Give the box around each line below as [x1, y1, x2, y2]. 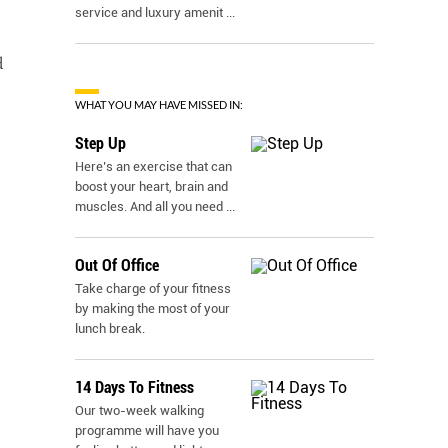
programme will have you [75, 423, 219, 438]
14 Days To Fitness [75, 378, 194, 397]
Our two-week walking [75, 403, 204, 418]
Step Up [75, 134, 126, 153]
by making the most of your [75, 301, 230, 316]
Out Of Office [75, 256, 159, 275]
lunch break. [75, 321, 145, 336]
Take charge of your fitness [75, 281, 231, 296]
